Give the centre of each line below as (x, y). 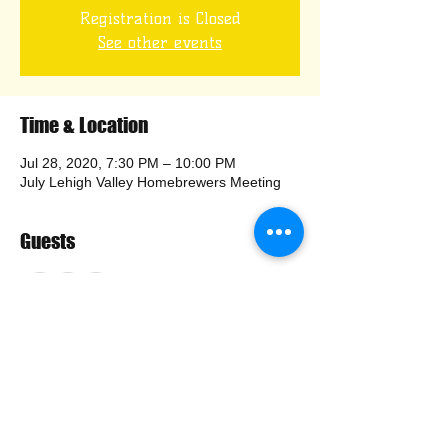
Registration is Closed (160, 18)
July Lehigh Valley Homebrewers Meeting (150, 182)
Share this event (85, 359)
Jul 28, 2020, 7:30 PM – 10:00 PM (128, 163)
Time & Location (84, 125)
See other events (160, 42)
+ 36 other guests (183, 289)
